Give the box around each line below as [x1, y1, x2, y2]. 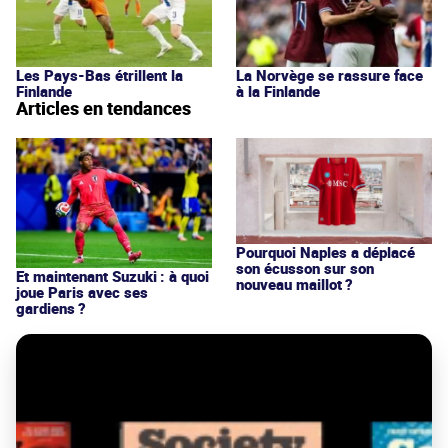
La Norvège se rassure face [236, 65, 423, 86]
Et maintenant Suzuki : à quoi [16, 266, 209, 287]
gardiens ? [16, 298, 86, 319]
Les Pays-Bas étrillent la [16, 65, 183, 86]
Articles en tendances [16, 96, 191, 121]
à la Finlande [236, 81, 320, 102]
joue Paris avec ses [16, 282, 148, 303]
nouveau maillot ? [236, 273, 353, 294]
